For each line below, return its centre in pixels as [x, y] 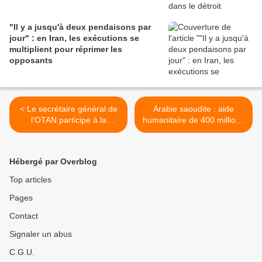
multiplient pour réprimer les [66, 49]
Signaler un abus [41, 234]
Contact [24, 216]
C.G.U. [22, 252]
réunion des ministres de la [68, 131]
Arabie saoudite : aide [194, 109]
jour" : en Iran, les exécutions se [74, 38]
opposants [31, 61]
